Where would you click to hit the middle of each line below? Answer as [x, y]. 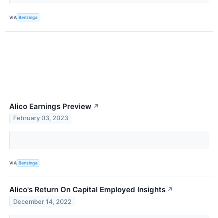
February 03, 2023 [41, 118]
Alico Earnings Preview [50, 106]
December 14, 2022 [43, 201]
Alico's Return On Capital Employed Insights [87, 189]
